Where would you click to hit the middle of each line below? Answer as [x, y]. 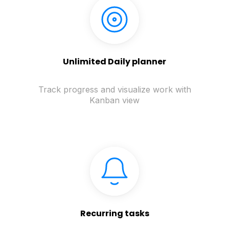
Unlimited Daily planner [114, 62]
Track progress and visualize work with [114, 90]
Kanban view [114, 100]
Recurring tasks [114, 214]
